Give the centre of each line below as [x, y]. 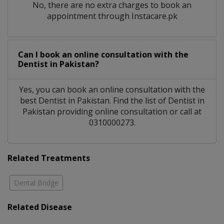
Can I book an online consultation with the [103, 55]
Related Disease [40, 207]
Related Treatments [49, 158]
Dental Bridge [36, 183]
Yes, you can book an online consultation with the [112, 90]
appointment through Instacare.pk [112, 16]
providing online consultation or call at [128, 112]
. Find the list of [138, 101]
